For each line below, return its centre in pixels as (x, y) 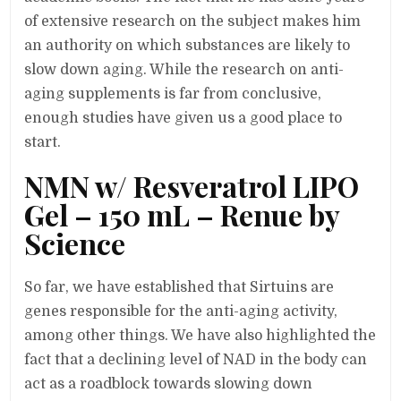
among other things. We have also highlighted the (200, 335)
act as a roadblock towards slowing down (169, 384)
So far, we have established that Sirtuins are (179, 287)
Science (75, 243)
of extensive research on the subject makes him (193, 22)
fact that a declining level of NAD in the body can (196, 359)
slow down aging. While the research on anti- (184, 70)
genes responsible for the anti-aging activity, (181, 311)
